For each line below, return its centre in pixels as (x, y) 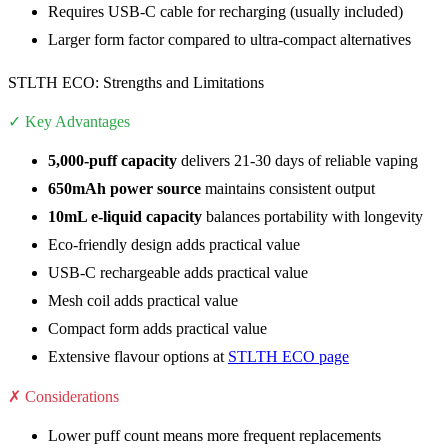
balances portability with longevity (312, 217)
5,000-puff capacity (112, 161)
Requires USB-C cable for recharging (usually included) (225, 12)
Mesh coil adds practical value (143, 301)
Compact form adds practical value (157, 329)
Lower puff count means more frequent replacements (214, 436)
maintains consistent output (288, 189)
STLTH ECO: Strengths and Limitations (136, 83)
